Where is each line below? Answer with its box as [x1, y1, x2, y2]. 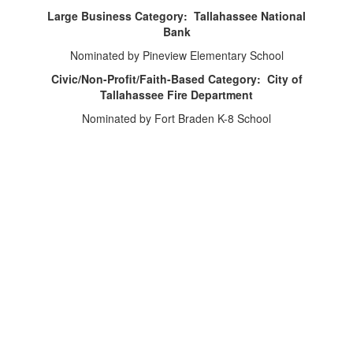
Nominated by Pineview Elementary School [69, 47, 284, 63]
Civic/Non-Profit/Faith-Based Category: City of [50, 71, 303, 87]
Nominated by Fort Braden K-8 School [82, 110, 271, 126]
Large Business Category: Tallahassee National [47, 8, 306, 24]
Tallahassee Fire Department [100, 87, 253, 102]
